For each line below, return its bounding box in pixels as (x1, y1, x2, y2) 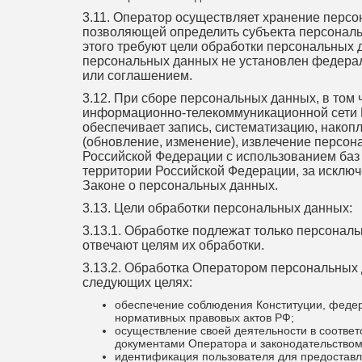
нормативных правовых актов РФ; (115, 311, 294, 324)
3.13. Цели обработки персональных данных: (82, 201, 352, 215)
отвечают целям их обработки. (82, 238, 264, 252)
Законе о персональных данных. (82, 179, 278, 192)
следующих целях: (82, 276, 192, 289)
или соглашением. (82, 69, 192, 82)
